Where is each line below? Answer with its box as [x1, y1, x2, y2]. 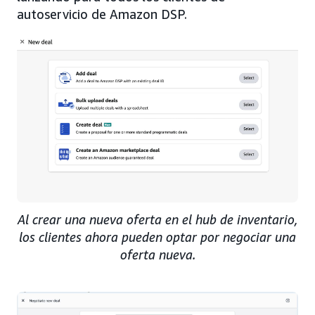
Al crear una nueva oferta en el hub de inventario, [18, 212, 297, 228]
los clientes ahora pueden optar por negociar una [19, 229, 296, 245]
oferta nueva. [120, 247, 195, 263]
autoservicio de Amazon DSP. [17, 6, 187, 22]
